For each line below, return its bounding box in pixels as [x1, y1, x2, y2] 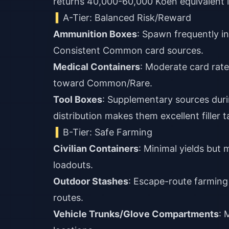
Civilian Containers [53, 143, 139, 154]
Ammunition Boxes [53, 28, 137, 39]
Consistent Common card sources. [53, 44, 203, 56]
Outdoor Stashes [53, 175, 128, 187]
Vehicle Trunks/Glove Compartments [53, 208, 219, 219]
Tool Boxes [53, 94, 102, 105]
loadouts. [53, 159, 93, 170]
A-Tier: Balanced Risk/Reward [63, 12, 192, 23]
